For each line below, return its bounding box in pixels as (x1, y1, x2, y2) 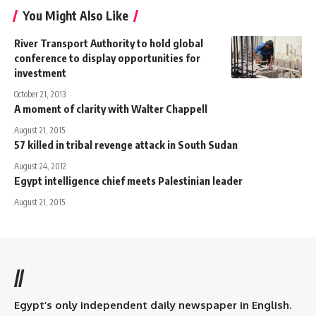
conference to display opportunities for (14, 51, 200, 64)
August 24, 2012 (14, 160, 66, 171)
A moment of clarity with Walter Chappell (14, 102, 207, 115)
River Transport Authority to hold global (14, 36, 203, 49)
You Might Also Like (23, 7, 128, 23)
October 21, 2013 (14, 88, 66, 99)
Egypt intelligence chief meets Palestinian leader (14, 174, 243, 187)
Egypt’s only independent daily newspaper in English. (14, 298, 291, 312)
